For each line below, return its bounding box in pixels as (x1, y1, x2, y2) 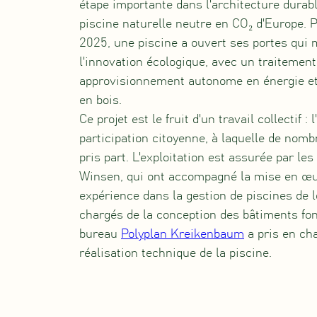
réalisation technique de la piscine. (79, 246, 272, 260)
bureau (79, 227, 121, 241)
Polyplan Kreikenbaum (121, 227, 244, 241)
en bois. (79, 93, 122, 107)
